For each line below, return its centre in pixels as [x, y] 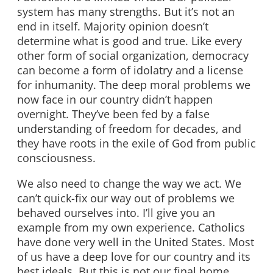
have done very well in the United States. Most [136, 242]
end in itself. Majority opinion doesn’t [113, 27]
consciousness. [56, 158]
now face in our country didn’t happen [115, 100]
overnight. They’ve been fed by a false [113, 114]
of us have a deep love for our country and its [134, 256]
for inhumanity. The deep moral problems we [134, 85]
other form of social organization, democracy [133, 56]
